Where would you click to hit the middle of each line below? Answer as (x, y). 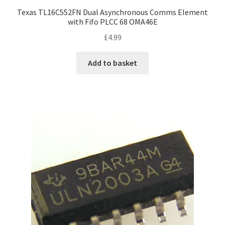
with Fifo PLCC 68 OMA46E (113, 22)
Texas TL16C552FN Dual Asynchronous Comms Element (113, 12)
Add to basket (113, 63)
